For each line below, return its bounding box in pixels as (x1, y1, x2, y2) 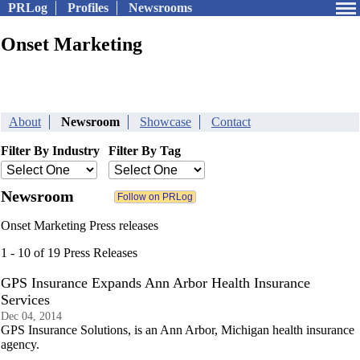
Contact (211, 115, 251, 129)
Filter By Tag (108, 144, 181, 157)
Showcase (140, 115, 191, 129)
